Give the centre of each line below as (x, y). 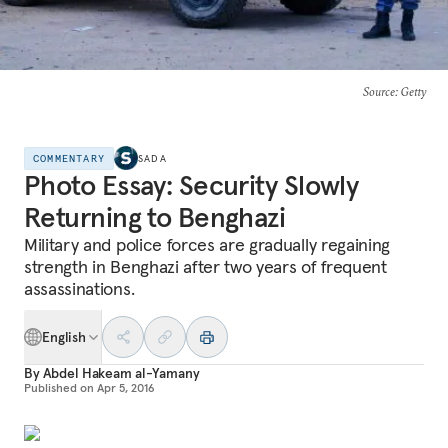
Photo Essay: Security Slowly (191, 185)
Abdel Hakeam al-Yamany (121, 373)
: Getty (410, 91)
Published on (59, 387)
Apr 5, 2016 (126, 387)
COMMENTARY (69, 158)
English (64, 337)
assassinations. (79, 288)
